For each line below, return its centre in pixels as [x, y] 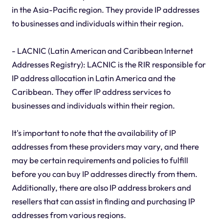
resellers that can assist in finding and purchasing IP [103, 201]
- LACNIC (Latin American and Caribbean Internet [102, 51]
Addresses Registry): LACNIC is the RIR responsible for [109, 65]
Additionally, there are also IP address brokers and [101, 188]
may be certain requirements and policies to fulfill [100, 160]
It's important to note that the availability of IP [94, 133]
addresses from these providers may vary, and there [105, 147]
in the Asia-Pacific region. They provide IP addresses [105, 10]
